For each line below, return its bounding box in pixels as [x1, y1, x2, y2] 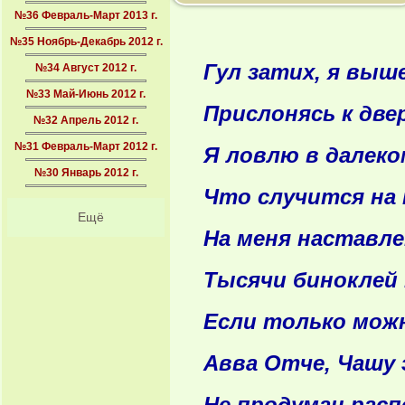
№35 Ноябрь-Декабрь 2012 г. [9, 35, 163, 48]
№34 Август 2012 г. [35, 61, 137, 74]
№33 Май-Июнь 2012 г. [26, 88, 146, 100]
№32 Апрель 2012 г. [33, 114, 138, 127]
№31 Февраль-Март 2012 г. [14, 140, 157, 153]
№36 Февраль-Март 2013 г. [14, 9, 157, 22]
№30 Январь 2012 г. [33, 166, 138, 179]
